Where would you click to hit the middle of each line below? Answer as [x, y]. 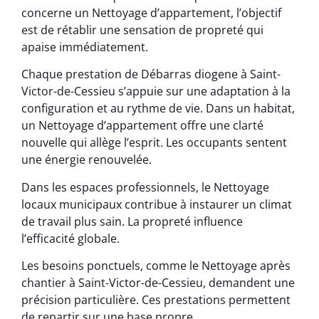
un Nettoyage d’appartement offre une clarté [142, 126]
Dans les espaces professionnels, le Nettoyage [145, 187]
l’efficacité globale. [70, 238]
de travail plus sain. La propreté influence [132, 221]
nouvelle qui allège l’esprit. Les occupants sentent [154, 143]
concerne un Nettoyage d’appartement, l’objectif [151, 12]
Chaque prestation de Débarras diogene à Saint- [151, 74]
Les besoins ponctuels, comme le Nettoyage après [156, 266]
